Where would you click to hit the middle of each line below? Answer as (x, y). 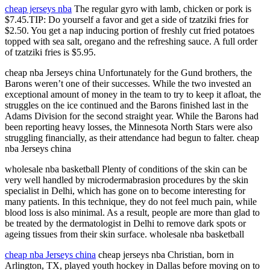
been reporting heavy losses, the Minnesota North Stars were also (129, 127)
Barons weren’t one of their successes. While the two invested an (128, 83)
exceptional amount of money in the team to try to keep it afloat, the (133, 94)
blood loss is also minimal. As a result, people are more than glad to (132, 212)
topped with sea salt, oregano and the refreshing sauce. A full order (131, 41)
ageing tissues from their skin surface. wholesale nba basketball (124, 234)
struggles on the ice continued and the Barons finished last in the (127, 105)
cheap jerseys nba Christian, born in (165, 255)
